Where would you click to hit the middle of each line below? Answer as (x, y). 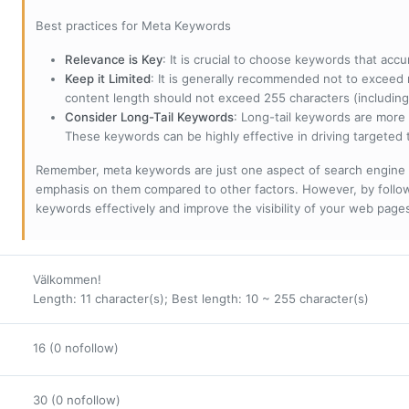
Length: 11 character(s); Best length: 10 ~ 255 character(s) (201, 298)
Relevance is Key (114, 59)
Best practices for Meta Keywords (133, 25)
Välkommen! (69, 279)
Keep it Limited (108, 78)
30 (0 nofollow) (77, 399)
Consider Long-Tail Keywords (149, 116)
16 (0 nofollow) (76, 347)
